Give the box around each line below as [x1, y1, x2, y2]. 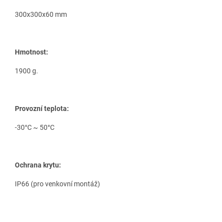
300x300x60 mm [15, 10, 67, 18]
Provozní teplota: [15, 104, 69, 112]
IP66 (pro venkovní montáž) [15, 179, 100, 188]
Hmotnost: [15, 48, 48, 56]
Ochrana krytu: [15, 161, 61, 169]
